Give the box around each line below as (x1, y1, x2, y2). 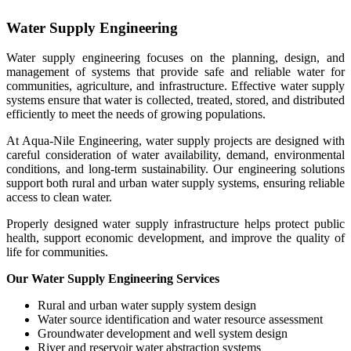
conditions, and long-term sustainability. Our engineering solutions (6, 162, 345, 176)
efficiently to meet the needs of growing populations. (6, 107, 266, 121)
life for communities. (6, 245, 108, 259)
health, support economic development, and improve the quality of (6, 231, 345, 245)
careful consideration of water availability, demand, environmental (6, 148, 345, 162)
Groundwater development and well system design (38, 327, 288, 341)
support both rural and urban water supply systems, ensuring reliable (6, 176, 345, 190)
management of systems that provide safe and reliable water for (6, 65, 345, 79)
